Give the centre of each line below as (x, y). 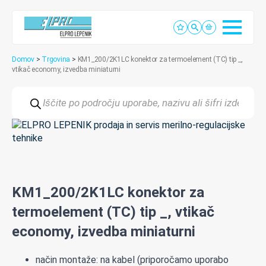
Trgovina (56, 59)
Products (31, 91)
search (25, 100)
